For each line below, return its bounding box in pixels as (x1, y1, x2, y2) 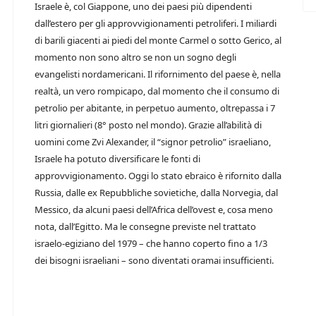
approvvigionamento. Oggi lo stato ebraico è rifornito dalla (35, 169, 281, 182)
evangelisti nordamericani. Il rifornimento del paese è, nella (35, 68, 281, 80)
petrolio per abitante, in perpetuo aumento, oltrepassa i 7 (35, 102, 275, 114)
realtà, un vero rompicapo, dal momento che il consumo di (35, 85, 279, 97)
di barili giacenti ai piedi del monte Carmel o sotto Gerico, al (35, 34, 281, 47)
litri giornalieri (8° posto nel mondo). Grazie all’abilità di (35, 119, 262, 131)
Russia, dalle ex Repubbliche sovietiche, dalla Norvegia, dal (35, 186, 278, 199)
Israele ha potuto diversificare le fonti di (35, 152, 200, 165)
